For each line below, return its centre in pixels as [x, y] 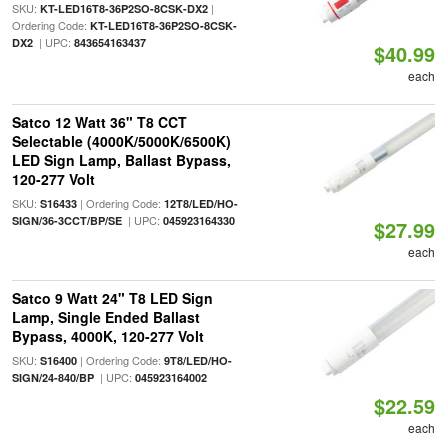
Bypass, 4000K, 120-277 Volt [107, 336]
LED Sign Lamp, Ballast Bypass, [121, 160]
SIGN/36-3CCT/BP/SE [66, 220]
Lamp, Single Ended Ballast [105, 317]
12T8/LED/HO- [200, 203]
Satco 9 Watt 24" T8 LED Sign [112, 298]
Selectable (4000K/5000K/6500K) [121, 141]
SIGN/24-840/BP [52, 377]
